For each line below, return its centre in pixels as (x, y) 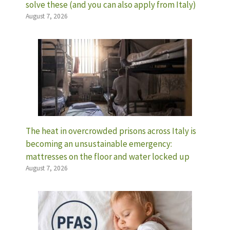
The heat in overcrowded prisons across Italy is (111, 131)
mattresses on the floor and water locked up (108, 156)
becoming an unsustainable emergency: (99, 143)
